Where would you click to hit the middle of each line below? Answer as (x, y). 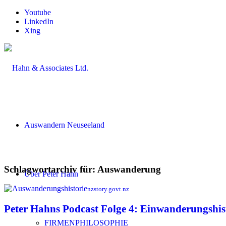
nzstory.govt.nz (108, 189)
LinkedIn (39, 21)
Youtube (38, 12)
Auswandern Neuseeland (64, 125)
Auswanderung (129, 169)
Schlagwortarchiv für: (51, 169)
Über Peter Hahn (51, 174)
